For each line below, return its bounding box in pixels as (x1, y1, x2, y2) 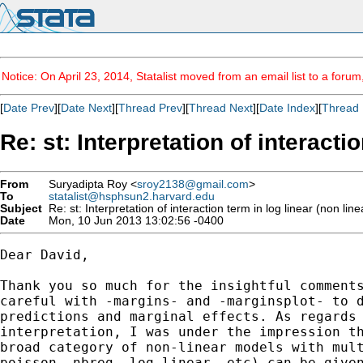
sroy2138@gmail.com (137, 177, 249, 190)
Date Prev (3, 101, 54, 114)
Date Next (61, 101, 112, 114)
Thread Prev (118, 101, 182, 114)
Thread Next (189, 101, 253, 114)
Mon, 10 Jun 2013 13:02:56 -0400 (42, 214, 224, 227)
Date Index (259, 101, 315, 114)
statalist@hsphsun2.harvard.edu (49, 190, 215, 203)
